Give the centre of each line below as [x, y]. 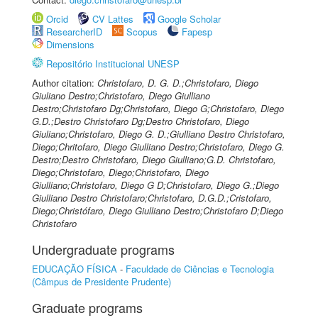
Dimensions [70, 44]
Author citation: [65, 83]
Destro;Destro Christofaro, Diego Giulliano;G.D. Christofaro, [154, 159]
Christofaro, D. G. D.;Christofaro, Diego [178, 83]
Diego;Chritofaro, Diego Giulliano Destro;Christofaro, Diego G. [158, 147]
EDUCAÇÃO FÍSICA [75, 269]
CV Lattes [113, 19]
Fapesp [197, 32]
